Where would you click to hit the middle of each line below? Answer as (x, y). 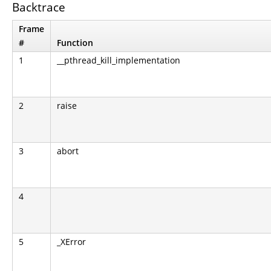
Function (75, 43)
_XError (71, 242)
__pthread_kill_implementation (119, 60)
